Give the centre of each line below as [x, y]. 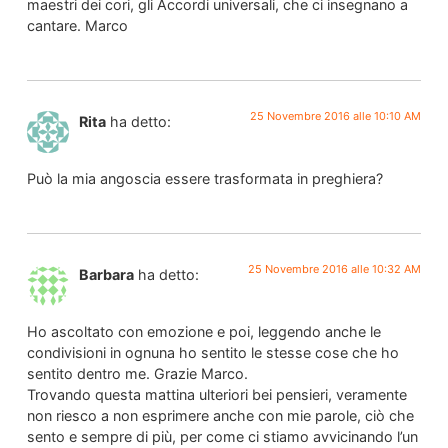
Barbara [106, 275]
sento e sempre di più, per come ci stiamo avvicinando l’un [222, 436]
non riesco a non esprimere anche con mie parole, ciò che [220, 415]
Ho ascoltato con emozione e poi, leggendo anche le [203, 331]
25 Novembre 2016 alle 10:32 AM [335, 269]
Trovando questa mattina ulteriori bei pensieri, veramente [216, 394]
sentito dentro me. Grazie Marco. [137, 373]
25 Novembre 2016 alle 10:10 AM [336, 116]
